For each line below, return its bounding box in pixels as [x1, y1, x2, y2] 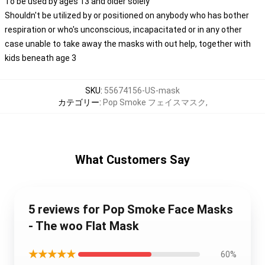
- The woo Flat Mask [28, 219, 139, 233]
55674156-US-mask [104, 86, 180, 95]
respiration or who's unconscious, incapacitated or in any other [5, 25, 242, 34]
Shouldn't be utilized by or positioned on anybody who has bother [5, 11, 249, 20]
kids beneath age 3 [5, 53, 76, 63]
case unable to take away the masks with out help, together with [5, 39, 251, 49]
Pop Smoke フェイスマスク [102, 98, 206, 107]
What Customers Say [75, 153, 190, 167]
